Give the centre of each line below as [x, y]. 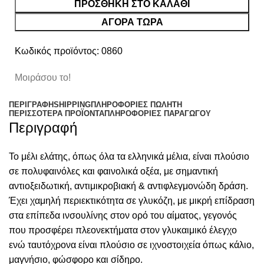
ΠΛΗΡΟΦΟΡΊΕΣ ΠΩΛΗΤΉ [136, 105]
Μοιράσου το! [43, 77]
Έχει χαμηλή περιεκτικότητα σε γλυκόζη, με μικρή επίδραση [132, 201]
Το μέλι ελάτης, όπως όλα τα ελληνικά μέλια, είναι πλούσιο [129, 156]
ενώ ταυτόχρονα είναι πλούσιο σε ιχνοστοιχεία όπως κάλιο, [131, 245]
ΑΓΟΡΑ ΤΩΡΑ [132, 22]
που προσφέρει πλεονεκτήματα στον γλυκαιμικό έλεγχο [123, 230]
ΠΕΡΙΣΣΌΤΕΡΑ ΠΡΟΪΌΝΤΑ [57, 113]
